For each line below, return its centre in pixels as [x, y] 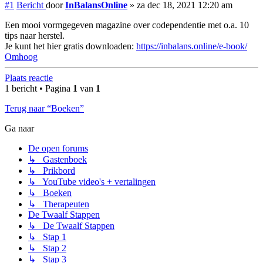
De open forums [58, 149]
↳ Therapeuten [59, 204]
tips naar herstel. [35, 36]
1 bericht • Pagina [39, 89]
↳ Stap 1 [47, 237]
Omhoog [21, 57]
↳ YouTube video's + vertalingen [92, 182]
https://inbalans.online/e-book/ [192, 46]
